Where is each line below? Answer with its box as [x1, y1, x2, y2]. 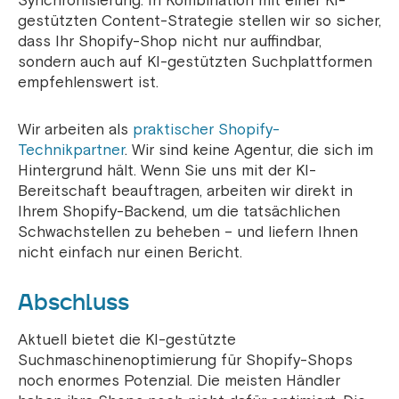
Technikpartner [18, 141, 125, 160]
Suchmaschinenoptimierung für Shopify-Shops [18, 351, 353, 370]
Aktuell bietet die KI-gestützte [18, 330, 236, 350]
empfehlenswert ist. [18, 73, 159, 93]
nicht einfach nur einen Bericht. [18, 243, 242, 263]
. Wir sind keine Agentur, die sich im [125, 141, 373, 160]
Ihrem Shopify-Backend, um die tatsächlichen [18, 202, 340, 222]
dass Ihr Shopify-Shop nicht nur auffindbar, [18, 32, 322, 52]
